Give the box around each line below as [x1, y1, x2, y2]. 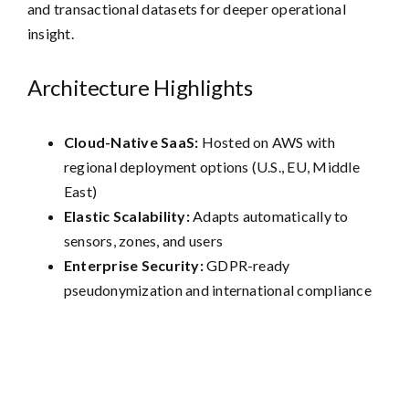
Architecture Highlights [26, 74, 253, 101]
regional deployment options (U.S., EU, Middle [63, 158, 360, 176]
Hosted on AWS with [198, 133, 335, 152]
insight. [26, 25, 74, 43]
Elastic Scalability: [63, 207, 190, 225]
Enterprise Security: [63, 257, 204, 275]
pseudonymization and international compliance [63, 281, 372, 299]
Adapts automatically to [189, 207, 349, 225]
